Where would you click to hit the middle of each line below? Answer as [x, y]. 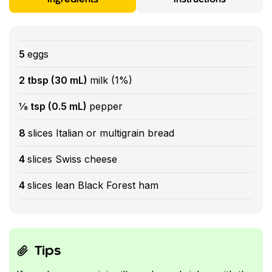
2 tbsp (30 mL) [54, 80]
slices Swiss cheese [72, 159]
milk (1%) [111, 80]
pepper [106, 107]
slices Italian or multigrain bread [101, 133]
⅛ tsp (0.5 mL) [54, 107]
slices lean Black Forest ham [93, 185]
